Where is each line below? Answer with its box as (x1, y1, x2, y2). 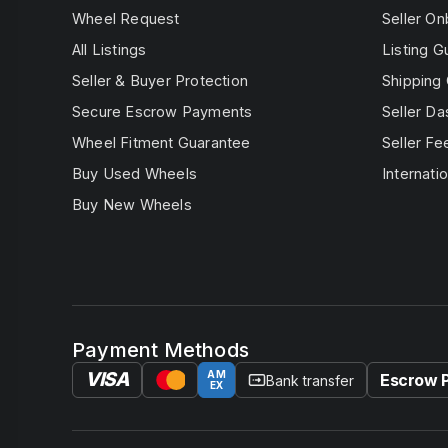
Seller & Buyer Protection (72, 72, 248, 89)
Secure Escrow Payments (72, 103, 253, 120)
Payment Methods (72, 338, 249, 362)
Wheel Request (72, 10, 180, 27)
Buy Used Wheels (72, 165, 197, 182)
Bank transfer (266, 371, 354, 389)
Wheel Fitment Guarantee (72, 134, 251, 151)
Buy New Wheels (72, 196, 192, 213)
